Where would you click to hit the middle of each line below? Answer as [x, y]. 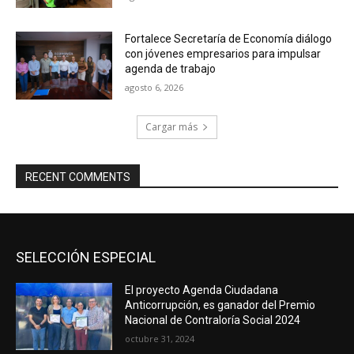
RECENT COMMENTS [78, 177]
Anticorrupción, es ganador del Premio [220, 305]
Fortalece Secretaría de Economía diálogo [229, 39]
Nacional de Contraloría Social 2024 [213, 320]
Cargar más [171, 126]
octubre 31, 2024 [160, 338]
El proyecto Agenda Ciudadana [202, 290]
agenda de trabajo [171, 69]
